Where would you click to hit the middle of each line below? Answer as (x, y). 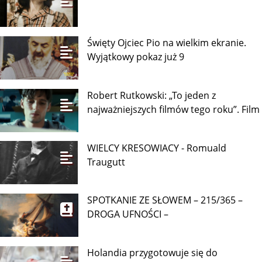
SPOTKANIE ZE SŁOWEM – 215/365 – (165, 200)
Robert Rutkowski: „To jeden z (152, 96)
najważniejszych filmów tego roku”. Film (174, 110)
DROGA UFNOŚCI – (128, 214)
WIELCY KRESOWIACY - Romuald (157, 148)
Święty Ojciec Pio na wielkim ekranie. (167, 43)
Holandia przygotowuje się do (153, 252)
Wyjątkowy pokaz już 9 (136, 57)
